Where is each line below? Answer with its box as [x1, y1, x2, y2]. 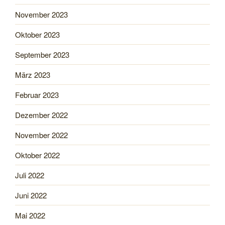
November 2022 [15, 129, 68, 140]
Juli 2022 [15, 169, 44, 180]
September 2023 [15, 49, 69, 60]
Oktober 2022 [15, 149, 60, 160]
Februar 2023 [15, 89, 59, 100]
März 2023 [15, 69, 50, 80]
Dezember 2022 [15, 109, 68, 120]
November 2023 [15, 9, 68, 20]
